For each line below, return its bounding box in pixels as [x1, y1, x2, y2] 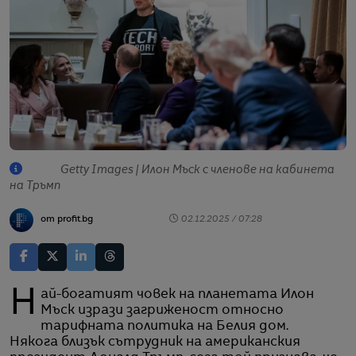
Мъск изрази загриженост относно [41, 304, 284, 317]
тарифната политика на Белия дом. [41, 319, 289, 333]
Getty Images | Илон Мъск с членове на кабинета [60, 164, 335, 176]
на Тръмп [10, 180, 61, 192]
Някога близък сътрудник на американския [10, 335, 300, 349]
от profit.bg [41, 215, 93, 225]
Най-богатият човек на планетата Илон [10, 287, 37, 323]
